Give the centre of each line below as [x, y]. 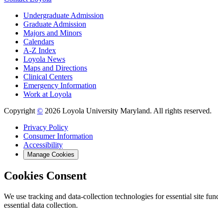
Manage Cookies [51, 155]
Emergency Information [60, 86]
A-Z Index [40, 51]
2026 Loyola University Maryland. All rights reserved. [127, 111]
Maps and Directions [55, 68]
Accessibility [43, 145]
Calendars [39, 42]
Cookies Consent [45, 176]
